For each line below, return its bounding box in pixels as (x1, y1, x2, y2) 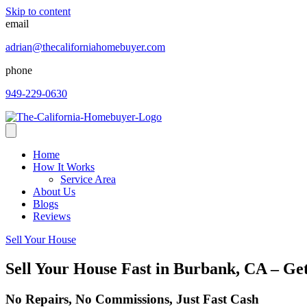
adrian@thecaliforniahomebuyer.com (5, 41, 165, 53)
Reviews (33, 210, 71, 222)
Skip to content (5, 5, 71, 17)
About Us (33, 186, 75, 197)
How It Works (33, 161, 95, 173)
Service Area (60, 173, 116, 185)
